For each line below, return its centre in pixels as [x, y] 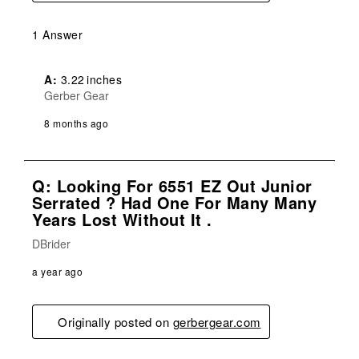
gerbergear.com [217, 321]
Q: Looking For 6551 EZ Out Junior [172, 185]
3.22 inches [89, 79]
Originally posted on [115, 321]
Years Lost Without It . [122, 219]
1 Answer [57, 34]
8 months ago [76, 123]
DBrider [51, 243]
